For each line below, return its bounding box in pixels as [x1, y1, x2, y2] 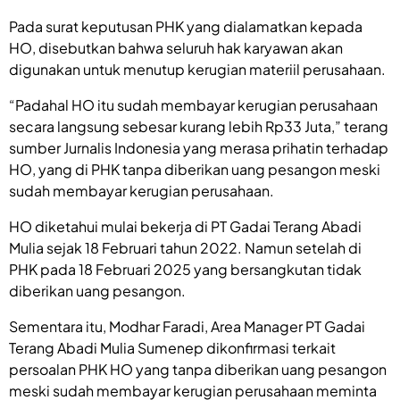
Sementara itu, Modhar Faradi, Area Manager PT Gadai [9, 316, 365, 336]
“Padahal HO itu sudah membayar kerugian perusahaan [9, 95, 378, 114]
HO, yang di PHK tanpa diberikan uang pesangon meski [9, 159, 380, 179]
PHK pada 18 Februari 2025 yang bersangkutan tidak [9, 259, 362, 279]
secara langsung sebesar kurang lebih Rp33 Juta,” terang [9, 116, 388, 136]
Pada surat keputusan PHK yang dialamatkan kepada [9, 16, 362, 36]
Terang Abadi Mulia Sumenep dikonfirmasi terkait [9, 337, 336, 357]
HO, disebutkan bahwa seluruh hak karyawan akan [9, 37, 343, 57]
